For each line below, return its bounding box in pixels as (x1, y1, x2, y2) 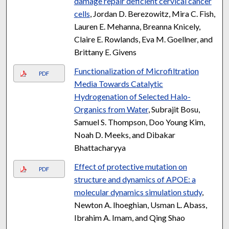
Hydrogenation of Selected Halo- (74, 91, 191, 101)
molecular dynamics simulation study (74, 187, 202, 197)
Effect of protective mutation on (74, 161, 187, 171)
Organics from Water (74, 104, 148, 114)
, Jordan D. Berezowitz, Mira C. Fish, (89, 8, 215, 18)
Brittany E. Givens (74, 47, 136, 57)
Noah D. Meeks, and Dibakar (74, 129, 175, 140)
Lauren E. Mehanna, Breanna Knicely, (74, 21, 200, 31)
